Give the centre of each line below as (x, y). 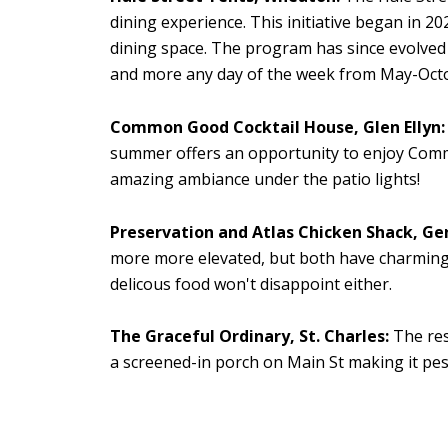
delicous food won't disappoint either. (251, 283)
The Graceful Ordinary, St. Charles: (251, 336)
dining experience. (178, 22)
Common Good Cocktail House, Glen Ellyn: (277, 126)
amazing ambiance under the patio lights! (265, 178)
